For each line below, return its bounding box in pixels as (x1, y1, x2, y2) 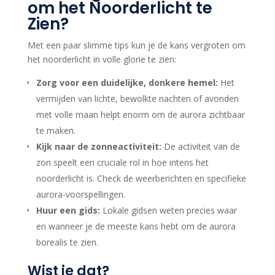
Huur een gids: (36, 204, 100, 217)
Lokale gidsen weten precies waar (99, 204, 237, 217)
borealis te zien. (36, 236, 98, 249)
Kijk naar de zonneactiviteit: (36, 141, 161, 153)
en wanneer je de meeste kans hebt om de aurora (36, 220, 236, 233)
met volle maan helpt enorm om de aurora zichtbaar (36, 109, 245, 121)
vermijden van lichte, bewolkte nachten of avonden (36, 93, 239, 105)
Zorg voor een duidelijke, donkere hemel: (36, 77, 218, 89)
